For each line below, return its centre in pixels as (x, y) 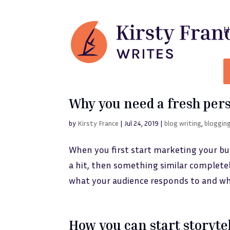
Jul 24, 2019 (142, 123)
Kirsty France (98, 123)
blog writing (183, 123)
